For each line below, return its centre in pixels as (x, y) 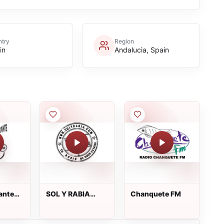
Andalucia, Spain (141, 49)
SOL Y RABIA (68, 194)
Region (124, 41)
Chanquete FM (156, 194)
